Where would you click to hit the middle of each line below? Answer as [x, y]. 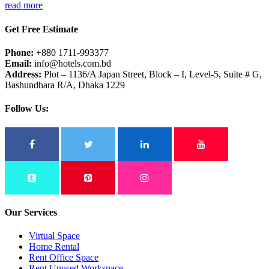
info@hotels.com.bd [71, 63]
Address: [23, 74]
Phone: [19, 52]
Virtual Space [54, 236]
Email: [18, 63]
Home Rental [54, 247]
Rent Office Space [64, 258]
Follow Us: [27, 109]
